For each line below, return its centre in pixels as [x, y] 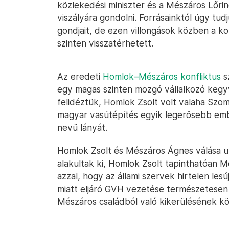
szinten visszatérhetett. [105, 43]
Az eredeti [80, 76]
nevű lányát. [82, 128]
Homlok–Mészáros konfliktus [162, 76]
